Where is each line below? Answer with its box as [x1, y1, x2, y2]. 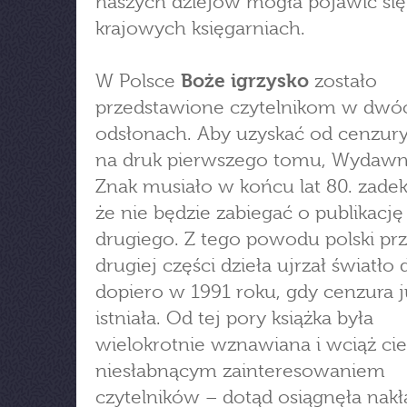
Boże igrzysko [181, 70, 309, 92]
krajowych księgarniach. [95, 17, 305, 39]
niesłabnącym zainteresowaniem [95, 360, 385, 382]
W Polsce [95, 70, 181, 92]
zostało [309, 70, 377, 92]
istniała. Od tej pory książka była [95, 307, 373, 329]
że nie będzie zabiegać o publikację [95, 202, 403, 223]
